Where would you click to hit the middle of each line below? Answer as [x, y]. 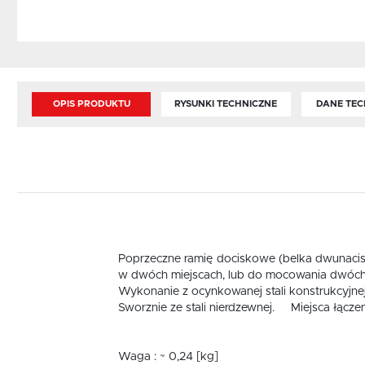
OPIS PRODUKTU [91, 104]
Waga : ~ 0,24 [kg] [168, 356]
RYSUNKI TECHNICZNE [226, 104]
